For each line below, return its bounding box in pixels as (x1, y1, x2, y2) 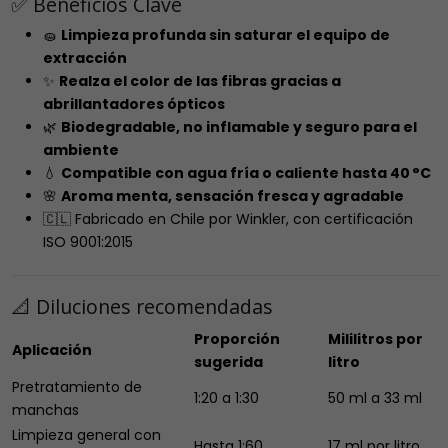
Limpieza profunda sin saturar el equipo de (60, 25, 390, 46)
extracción (42, 48, 127, 69)
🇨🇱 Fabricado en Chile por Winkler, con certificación (42, 209, 413, 230)
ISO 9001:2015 (42, 232, 133, 253)
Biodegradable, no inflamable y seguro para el (60, 117, 417, 138)
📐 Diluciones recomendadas (10, 293, 273, 321)
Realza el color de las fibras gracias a (58, 71, 341, 92)
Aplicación (11, 339, 92, 360)
